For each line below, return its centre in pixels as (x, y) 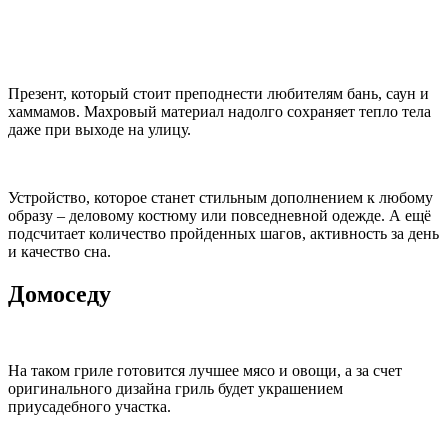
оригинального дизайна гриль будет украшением (175, 389)
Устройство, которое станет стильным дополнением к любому (220, 198)
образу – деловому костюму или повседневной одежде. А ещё (219, 216)
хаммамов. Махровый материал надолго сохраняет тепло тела (219, 112)
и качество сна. (59, 252)
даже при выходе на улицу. (99, 130)
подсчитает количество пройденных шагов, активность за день (223, 234)
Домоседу (59, 294)
